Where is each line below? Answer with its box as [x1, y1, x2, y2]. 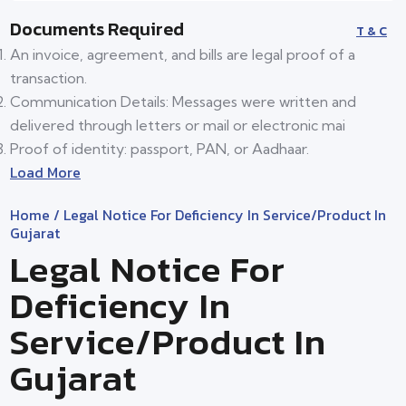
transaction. [10, 68, 87, 87]
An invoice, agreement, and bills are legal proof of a [10, 44, 355, 63]
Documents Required [10, 14, 184, 43]
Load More [10, 160, 81, 183]
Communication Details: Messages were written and [10, 92, 356, 111]
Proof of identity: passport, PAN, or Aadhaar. [10, 139, 309, 158]
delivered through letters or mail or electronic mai [10, 115, 345, 134]
